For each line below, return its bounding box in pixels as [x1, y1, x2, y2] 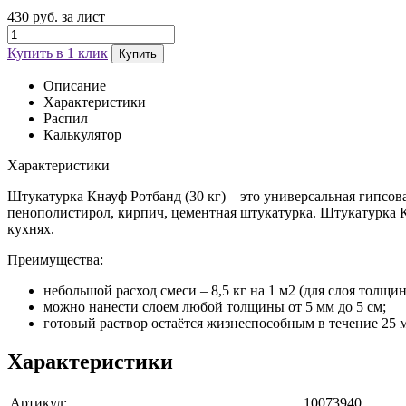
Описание [43, 77, 106, 93]
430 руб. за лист [7, 8, 105, 24]
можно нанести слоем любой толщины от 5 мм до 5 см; [43, 298, 386, 314]
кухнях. [7, 220, 54, 237]
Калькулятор [43, 126, 121, 142]
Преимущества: [7, 251, 103, 267]
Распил [43, 110, 88, 126]
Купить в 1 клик [7, 44, 108, 61]
